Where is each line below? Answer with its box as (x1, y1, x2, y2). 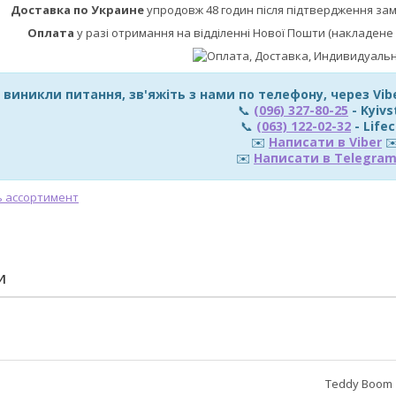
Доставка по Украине (10, 2, 144, 18)
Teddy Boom (325, 376, 392, 392)
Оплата (27, 25, 77, 41)
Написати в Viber (269, 133, 382, 150)
